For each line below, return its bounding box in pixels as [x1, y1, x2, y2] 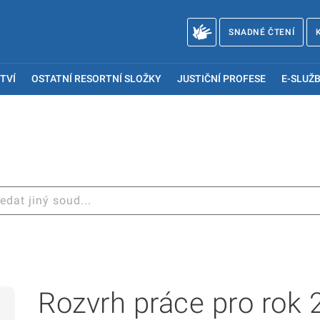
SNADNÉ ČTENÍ [228, 27, 295, 37]
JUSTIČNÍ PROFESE [176, 73, 266, 85]
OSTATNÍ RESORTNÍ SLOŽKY [31, 73, 162, 85]
